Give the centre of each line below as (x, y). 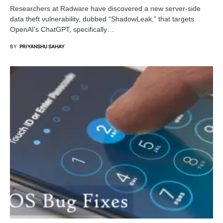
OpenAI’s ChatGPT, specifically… (62, 29)
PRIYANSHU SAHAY (42, 46)
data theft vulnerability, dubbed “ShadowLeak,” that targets (102, 19)
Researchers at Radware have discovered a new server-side (105, 8)
